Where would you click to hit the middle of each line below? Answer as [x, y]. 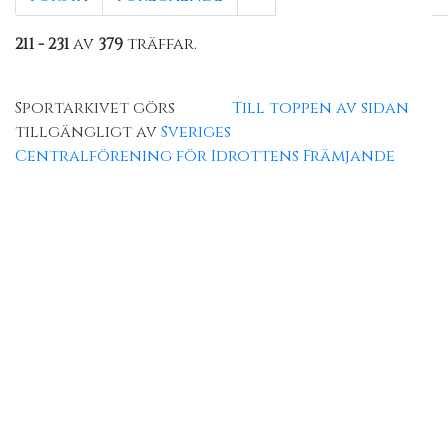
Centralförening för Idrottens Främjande [205, 156]
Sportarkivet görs [95, 108]
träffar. [160, 44]
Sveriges [196, 132]
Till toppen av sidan [320, 108]
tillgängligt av [88, 132]
